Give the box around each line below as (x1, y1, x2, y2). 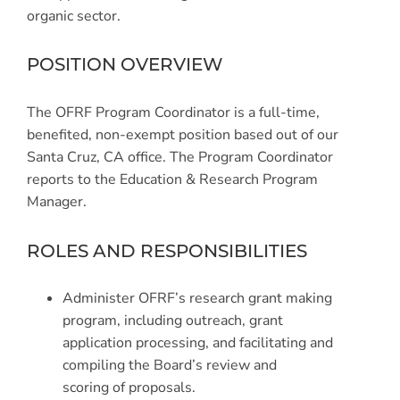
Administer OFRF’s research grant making (62, 288, 332, 309)
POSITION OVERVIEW (27, 54, 223, 76)
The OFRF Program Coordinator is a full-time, (27, 103, 320, 123)
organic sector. (27, 5, 121, 26)
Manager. (27, 192, 87, 212)
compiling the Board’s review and (62, 355, 277, 376)
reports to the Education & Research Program (27, 170, 318, 190)
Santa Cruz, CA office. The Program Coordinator (27, 147, 333, 168)
